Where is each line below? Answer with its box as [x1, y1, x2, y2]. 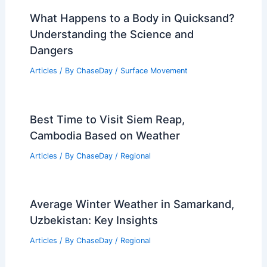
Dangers [29, 43, 73, 57]
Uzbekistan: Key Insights [29, 213, 158, 227]
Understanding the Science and [29, 27, 194, 41]
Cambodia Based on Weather [29, 128, 180, 142]
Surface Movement [120, 66, 188, 75]
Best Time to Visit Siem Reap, [29, 112, 185, 126]
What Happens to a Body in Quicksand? [29, 11, 235, 24]
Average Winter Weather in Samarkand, [29, 197, 234, 211]
